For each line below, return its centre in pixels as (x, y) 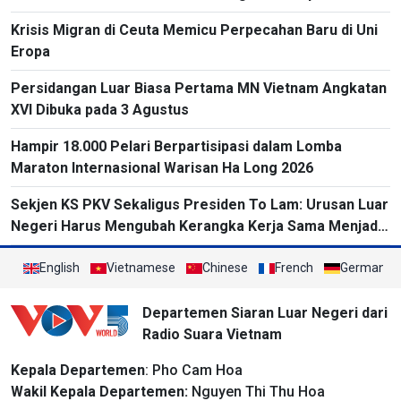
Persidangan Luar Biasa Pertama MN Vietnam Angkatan (199, 89)
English (60, 268)
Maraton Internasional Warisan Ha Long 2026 (162, 168)
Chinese (225, 268)
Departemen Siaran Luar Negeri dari (264, 313)
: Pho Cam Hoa (194, 371)
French (294, 268)
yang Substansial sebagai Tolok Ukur (135, 269)
